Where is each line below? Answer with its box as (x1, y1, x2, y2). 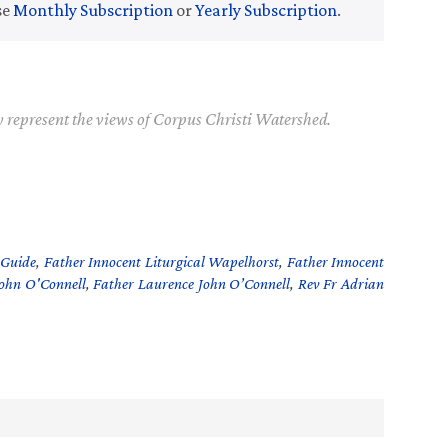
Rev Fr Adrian (297, 275, 385, 292)
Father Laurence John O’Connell (93, 275, 291, 292)
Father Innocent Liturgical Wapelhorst (43, 253, 280, 270)
